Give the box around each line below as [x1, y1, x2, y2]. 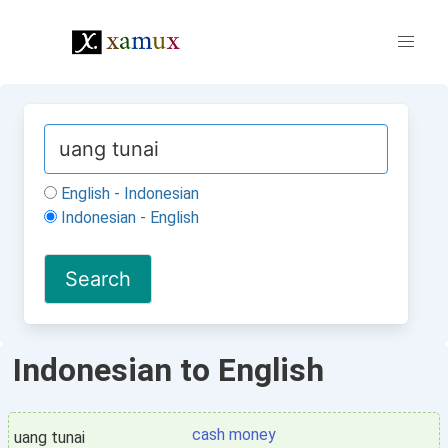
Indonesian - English [57, 208, 199, 227]
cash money [192, 425, 276, 444]
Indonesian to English [13, 351, 324, 389]
